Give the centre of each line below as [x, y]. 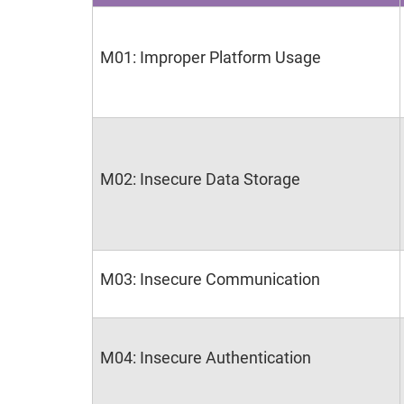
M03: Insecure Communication [210, 279]
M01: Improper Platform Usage [211, 57]
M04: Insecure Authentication [206, 358]
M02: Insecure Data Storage [200, 179]
